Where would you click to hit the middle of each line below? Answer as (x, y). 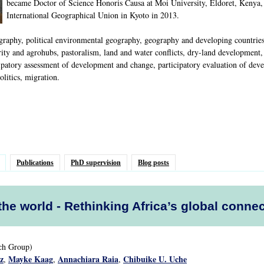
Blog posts (154, 163)
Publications (35, 163)
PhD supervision (96, 163)
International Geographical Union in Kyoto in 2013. (93, 15)
